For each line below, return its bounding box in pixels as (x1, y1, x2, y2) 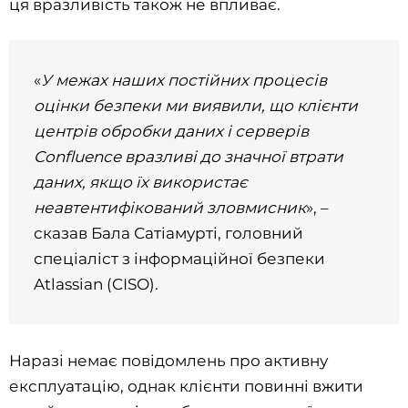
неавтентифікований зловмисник (34, 199, 307, 218)
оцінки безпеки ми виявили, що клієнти (34, 97, 359, 116)
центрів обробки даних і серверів (34, 122, 310, 141)
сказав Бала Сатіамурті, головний (34, 224, 304, 243)
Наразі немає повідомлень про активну (9, 351, 328, 370)
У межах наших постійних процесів (41, 71, 328, 90)
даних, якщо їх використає (34, 173, 249, 192)
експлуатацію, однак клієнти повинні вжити (9, 376, 363, 395)
